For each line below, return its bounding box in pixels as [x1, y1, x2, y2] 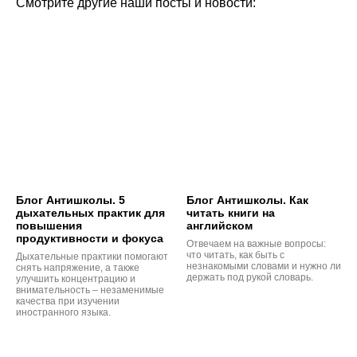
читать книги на [186, 206, 275, 220]
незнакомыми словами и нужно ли [186, 261, 341, 273]
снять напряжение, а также [16, 262, 139, 274]
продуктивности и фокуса [16, 232, 163, 245]
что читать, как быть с [186, 249, 284, 261]
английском [186, 219, 253, 233]
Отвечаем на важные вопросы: [186, 238, 326, 250]
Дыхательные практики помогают [16, 251, 168, 263]
